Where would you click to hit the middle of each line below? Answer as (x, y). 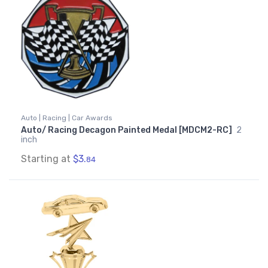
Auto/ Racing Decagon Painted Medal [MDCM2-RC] (127, 130)
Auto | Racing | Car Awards (67, 118)
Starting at (47, 159)
